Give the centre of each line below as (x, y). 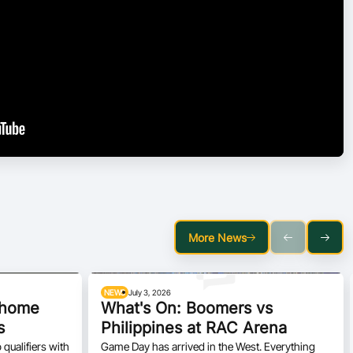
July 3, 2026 (150, 292)
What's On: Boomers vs (187, 308)
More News (217, 237)
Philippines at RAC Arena (194, 328)
